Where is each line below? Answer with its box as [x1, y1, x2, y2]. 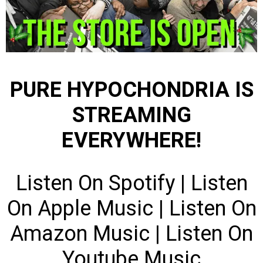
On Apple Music [6, 193, 153, 225]
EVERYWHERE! [62, 125, 201, 157]
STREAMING [72, 100, 191, 131]
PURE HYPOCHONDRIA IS [9, 75, 254, 106]
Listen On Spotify [15, 168, 175, 200]
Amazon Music [10, 218, 150, 250]
